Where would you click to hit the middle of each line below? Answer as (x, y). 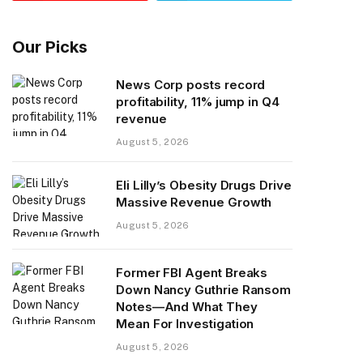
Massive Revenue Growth (194, 202)
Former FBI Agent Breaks (192, 272)
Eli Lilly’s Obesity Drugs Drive (204, 185)
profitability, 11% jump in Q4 (198, 101)
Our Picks (50, 47)
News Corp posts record (191, 84)
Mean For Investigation (185, 323)
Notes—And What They (187, 306)
